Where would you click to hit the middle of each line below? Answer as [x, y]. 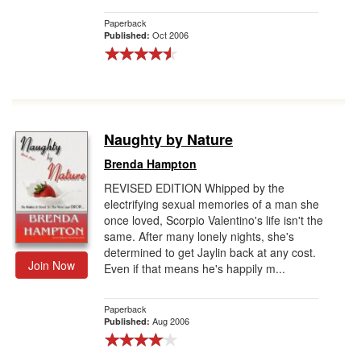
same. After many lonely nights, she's [199, 236]
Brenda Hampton [150, 164]
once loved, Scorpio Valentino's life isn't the [214, 220]
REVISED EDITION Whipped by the [194, 188]
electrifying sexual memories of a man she [212, 204]
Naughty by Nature [168, 139]
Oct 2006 [170, 35]
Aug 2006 [171, 321]
